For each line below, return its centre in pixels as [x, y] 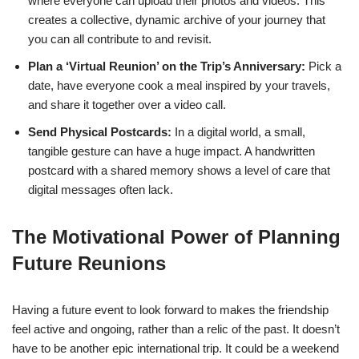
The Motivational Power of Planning [176, 236]
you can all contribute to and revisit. [120, 38]
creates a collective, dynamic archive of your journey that [177, 19]
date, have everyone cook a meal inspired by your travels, [179, 85]
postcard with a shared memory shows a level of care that [179, 170]
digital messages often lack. [101, 189]
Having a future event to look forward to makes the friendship [170, 309]
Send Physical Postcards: [100, 131]
